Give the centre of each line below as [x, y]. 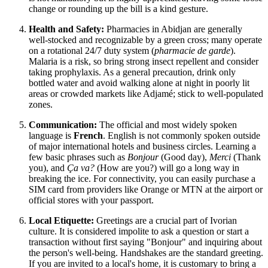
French [88, 135]
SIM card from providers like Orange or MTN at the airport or [146, 189]
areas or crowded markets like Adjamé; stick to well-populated [146, 93]
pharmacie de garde [192, 50]
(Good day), [184, 157]
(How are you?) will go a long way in [167, 167]
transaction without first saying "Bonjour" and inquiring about [145, 242]
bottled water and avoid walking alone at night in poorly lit [139, 83]
